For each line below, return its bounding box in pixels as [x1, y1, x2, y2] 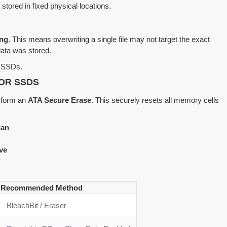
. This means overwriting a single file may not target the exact [8, 34, 210, 44]
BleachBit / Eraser [7, 201, 66, 210]
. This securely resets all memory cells [91, 95, 219, 104]
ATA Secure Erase [28, 95, 91, 104]
